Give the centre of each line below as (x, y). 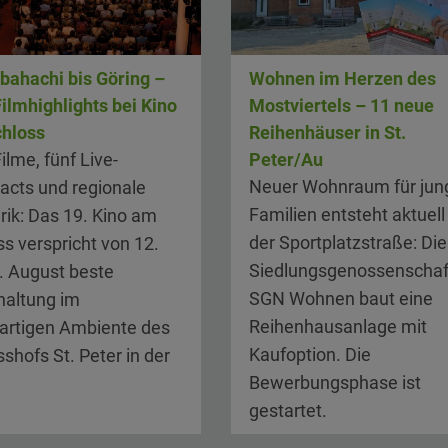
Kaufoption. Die (309, 354)
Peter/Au (285, 159)
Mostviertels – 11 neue (341, 105)
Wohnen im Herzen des (342, 78)
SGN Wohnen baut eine (340, 298)
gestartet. (287, 410)
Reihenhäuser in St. (327, 132)
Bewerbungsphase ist (334, 382)
